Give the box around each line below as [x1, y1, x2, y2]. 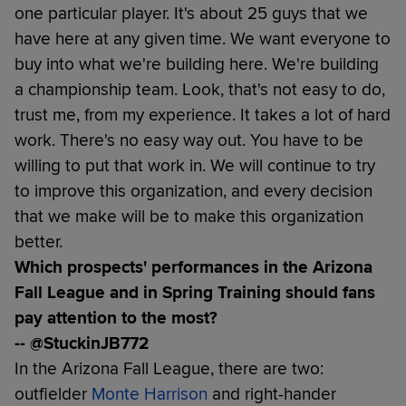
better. [14, 230, 63, 253]
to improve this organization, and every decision [14, 179, 372, 202]
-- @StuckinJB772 [14, 332, 149, 354]
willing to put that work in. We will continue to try [14, 154, 375, 177]
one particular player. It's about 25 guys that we [14, 2, 368, 24]
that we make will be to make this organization [14, 205, 363, 227]
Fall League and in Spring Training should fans [14, 281, 375, 304]
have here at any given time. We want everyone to [14, 27, 391, 50]
